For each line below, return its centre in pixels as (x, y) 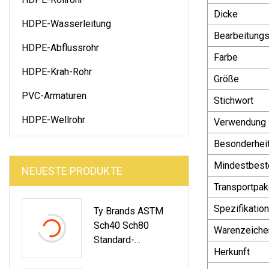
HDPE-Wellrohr (53, 119)
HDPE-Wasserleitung (66, 23)
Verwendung (240, 122)
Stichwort (234, 100)
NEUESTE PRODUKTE (72, 171)
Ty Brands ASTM (128, 211)
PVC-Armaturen (54, 95)
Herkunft (232, 252)
